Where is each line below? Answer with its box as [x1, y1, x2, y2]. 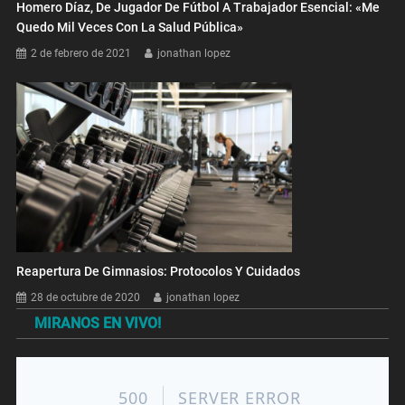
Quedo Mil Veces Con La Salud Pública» [16, 19, 244, 34]
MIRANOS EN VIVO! [33, 314, 161, 332]
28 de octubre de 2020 [31, 290, 141, 304]
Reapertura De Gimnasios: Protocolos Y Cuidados [16, 263, 301, 278]
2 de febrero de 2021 [31, 46, 132, 60]
